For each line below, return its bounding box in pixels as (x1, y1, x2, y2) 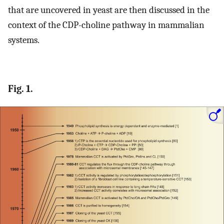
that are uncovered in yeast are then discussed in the (8, 4, 209, 15)
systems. (8, 34, 39, 45)
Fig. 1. (8, 83, 33, 95)
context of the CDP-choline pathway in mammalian (8, 19, 204, 30)
